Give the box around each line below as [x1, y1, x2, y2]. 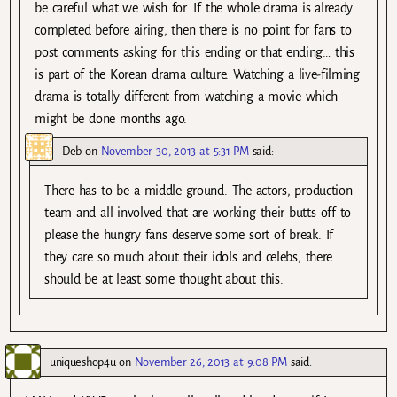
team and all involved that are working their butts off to [44, 206, 352, 221]
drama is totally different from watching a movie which [35, 90, 338, 105]
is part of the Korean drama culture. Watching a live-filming [35, 67, 360, 82]
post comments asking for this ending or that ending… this [35, 45, 354, 60]
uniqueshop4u [50, 355, 116, 370]
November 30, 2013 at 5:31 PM [100, 144, 249, 159]
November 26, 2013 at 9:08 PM [134, 355, 287, 370]
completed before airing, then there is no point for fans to [35, 23, 352, 38]
